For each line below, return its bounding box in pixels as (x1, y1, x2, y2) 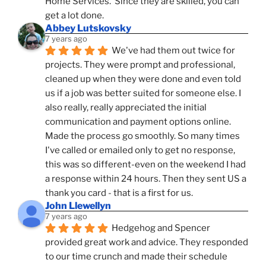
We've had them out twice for (112, 45, 235, 56)
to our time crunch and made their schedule (45, 251, 227, 262)
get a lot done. (45, 10, 104, 21)
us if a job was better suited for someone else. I (45, 88, 241, 99)
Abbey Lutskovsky (45, 23, 131, 34)
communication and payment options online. (45, 116, 231, 128)
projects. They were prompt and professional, (45, 59, 235, 71)
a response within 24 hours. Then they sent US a (45, 173, 246, 185)
